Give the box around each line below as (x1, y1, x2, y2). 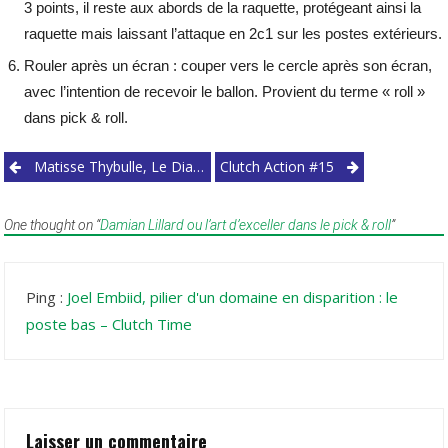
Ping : (26, 287, 68, 308)
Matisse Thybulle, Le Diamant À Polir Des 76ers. (34, 157, 194, 177)
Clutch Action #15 (220, 157, 335, 177)
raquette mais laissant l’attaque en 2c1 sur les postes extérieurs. (24, 25, 443, 43)
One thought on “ (4, 217, 101, 234)
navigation (3, 181, 103, 221)
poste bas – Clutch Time (26, 314, 193, 335)
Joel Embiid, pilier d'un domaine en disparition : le (67, 287, 399, 308)
